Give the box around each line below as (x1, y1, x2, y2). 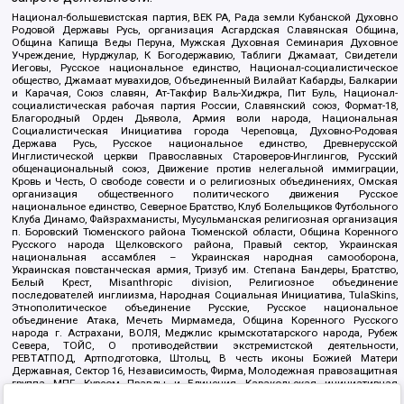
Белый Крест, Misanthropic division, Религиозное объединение (12, 276, 398, 289)
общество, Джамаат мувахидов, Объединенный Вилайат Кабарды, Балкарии (12, 74, 398, 87)
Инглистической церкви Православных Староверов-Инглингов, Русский (12, 150, 398, 163)
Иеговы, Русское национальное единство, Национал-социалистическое (12, 61, 398, 75)
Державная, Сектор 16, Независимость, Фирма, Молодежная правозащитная (12, 364, 398, 378)
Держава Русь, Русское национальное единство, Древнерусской (12, 137, 398, 151)
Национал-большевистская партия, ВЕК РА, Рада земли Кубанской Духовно (12, 11, 398, 24)
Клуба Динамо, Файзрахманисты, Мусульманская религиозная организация (12, 213, 398, 226)
